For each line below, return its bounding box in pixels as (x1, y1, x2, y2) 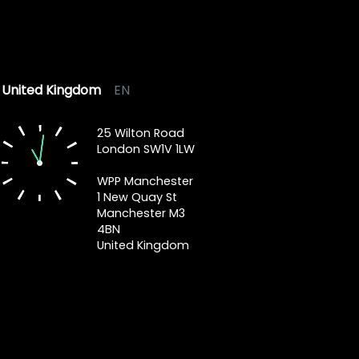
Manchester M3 (96, 205, 185, 221)
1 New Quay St (96, 189, 177, 205)
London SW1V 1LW (96, 141, 195, 157)
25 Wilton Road (96, 125, 184, 141)
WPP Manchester (96, 173, 193, 189)
